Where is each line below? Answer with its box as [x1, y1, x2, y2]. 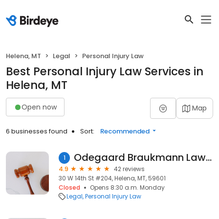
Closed [59, 183, 80, 192]
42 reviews [114, 165, 145, 173]
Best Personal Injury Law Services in [6, 64, 203, 79]
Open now [22, 102, 57, 112]
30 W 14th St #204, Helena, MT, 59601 [59, 174, 166, 182]
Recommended [100, 127, 150, 136]
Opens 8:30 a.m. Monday [90, 183, 165, 192]
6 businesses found [6, 127, 67, 136]
